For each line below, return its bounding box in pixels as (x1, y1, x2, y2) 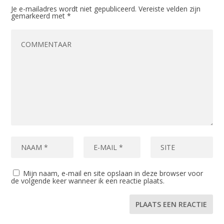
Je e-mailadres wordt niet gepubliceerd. (11, 4, 137, 14)
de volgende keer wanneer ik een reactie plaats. (11, 176, 165, 186)
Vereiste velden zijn (138, 4, 201, 14)
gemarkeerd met (11, 11, 67, 21)
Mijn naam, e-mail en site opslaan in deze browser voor (23, 168, 203, 178)
